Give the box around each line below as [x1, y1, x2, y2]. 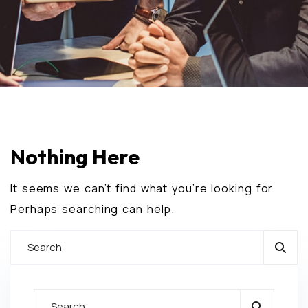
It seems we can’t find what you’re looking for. [10, 180, 276, 196]
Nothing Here [10, 143, 140, 170]
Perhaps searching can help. [10, 201, 175, 217]
